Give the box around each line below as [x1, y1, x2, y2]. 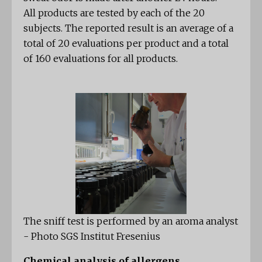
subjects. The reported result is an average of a [23, 22, 233, 35]
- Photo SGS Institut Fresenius [23, 230, 160, 243]
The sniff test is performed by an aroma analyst [23, 215, 238, 227]
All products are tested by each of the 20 [23, 7, 205, 19]
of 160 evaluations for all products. [23, 53, 178, 65]
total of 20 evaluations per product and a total [23, 37, 229, 50]
